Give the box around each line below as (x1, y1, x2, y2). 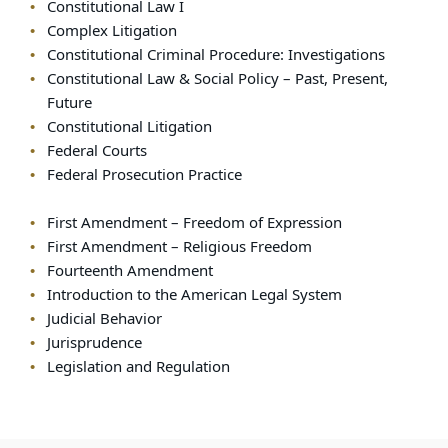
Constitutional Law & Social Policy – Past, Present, (46, 67, 388, 90)
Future (46, 91, 92, 114)
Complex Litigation (46, 19, 177, 42)
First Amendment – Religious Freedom (46, 235, 312, 258)
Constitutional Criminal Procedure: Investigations (46, 43, 385, 66)
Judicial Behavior (46, 307, 162, 330)
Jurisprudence (46, 331, 142, 354)
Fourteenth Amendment (46, 259, 213, 282)
